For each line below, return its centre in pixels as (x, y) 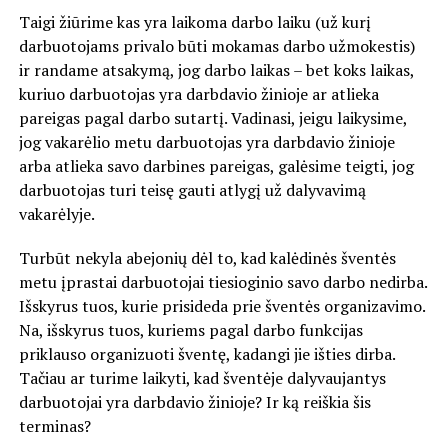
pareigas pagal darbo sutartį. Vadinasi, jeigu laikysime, (212, 117)
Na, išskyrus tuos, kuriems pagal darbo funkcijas (190, 329)
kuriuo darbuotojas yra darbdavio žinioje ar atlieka (198, 93)
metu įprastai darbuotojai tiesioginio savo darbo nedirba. (222, 281)
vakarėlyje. (56, 213)
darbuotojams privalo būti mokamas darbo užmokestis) (216, 45)
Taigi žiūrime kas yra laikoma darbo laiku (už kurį (194, 21)
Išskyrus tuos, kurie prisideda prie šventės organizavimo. (221, 305)
